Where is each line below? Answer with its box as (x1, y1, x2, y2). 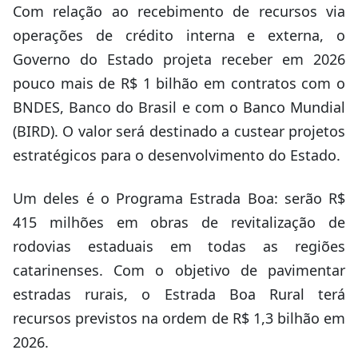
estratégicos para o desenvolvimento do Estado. (13, 145, 340, 165)
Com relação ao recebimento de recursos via (13, 2, 345, 21)
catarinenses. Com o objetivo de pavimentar (13, 261, 345, 280)
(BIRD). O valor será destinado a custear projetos (13, 121, 345, 141)
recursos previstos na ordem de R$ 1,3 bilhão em (13, 308, 345, 328)
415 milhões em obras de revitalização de (13, 213, 345, 232)
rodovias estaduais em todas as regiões (13, 237, 345, 256)
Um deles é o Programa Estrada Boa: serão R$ (13, 189, 345, 208)
